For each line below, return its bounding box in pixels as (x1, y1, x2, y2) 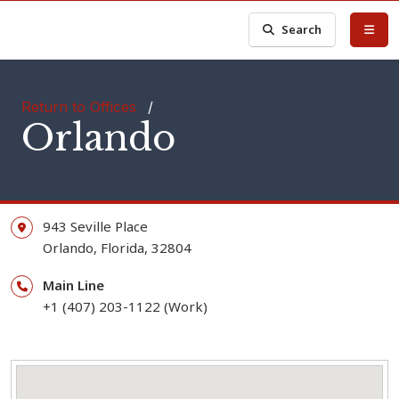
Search (281, 21, 322, 37)
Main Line (43, 276, 104, 294)
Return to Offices (21, 98, 136, 116)
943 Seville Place (43, 217, 148, 235)
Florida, (101, 239, 148, 256)
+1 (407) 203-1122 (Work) (43, 297, 208, 315)
